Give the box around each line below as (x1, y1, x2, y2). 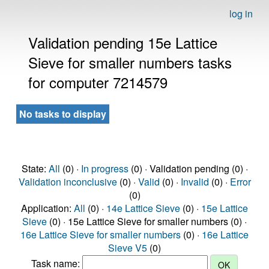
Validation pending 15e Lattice (28, 32, 217, 53)
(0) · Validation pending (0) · (128, 162, 248, 175)
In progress (80, 162, 128, 175)
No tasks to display (19, 107, 106, 121)
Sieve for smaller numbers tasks (28, 52, 232, 73)
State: (21, 162, 49, 175)
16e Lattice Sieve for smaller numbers (20, 228, 181, 241)
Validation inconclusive (18, 175, 117, 189)
